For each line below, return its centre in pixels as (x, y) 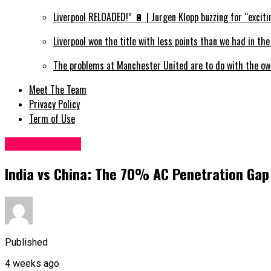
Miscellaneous (43, 144)
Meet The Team (58, 90)
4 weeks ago (32, 263)
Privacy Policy (54, 104)
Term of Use (52, 119)
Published (26, 242)
